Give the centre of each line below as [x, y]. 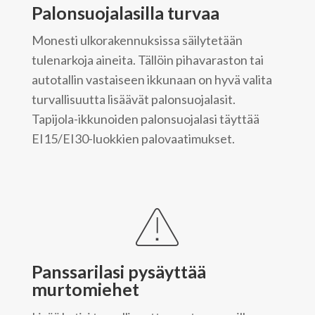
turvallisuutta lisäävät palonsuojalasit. [133, 99]
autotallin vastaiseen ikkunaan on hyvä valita [152, 80]
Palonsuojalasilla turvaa [125, 12]
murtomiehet [85, 289]
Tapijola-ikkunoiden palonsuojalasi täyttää [145, 119]
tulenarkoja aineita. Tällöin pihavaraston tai [147, 60]
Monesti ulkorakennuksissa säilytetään [137, 40]
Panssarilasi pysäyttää [118, 272]
